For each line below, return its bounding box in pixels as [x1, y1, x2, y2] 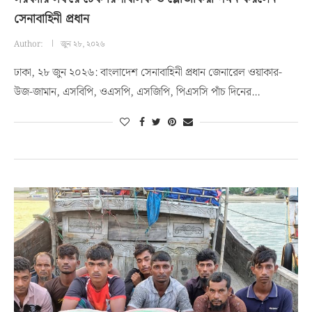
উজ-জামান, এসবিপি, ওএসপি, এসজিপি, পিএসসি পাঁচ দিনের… [14, 84, 260, 101]
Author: [14, 38, 45, 51]
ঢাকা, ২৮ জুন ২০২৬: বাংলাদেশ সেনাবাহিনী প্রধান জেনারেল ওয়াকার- [14, 64, 282, 81]
